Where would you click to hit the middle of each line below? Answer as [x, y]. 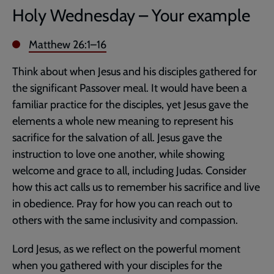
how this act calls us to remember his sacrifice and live [136, 187]
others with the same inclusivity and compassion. [125, 220]
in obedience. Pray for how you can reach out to [122, 203]
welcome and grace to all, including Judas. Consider [129, 170]
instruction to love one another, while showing [118, 154]
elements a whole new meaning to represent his [123, 121]
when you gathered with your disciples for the [117, 265]
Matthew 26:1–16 [68, 44]
